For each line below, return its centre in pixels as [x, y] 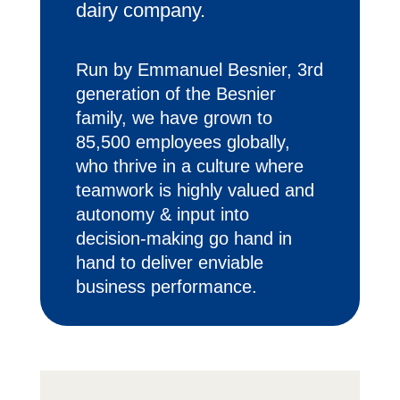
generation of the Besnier [175, 93]
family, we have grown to [174, 117]
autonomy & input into [162, 214]
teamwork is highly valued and [195, 190]
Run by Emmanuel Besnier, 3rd [199, 69]
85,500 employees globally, [183, 142]
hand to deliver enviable [169, 262]
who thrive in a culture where [189, 166]
